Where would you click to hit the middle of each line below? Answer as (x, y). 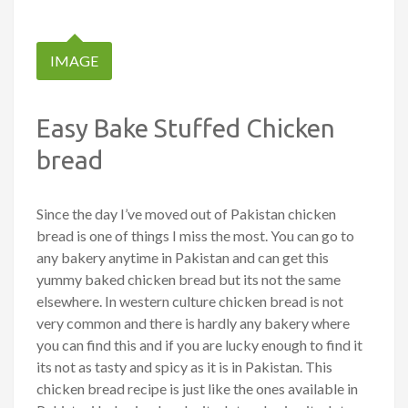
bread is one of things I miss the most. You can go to (195, 236)
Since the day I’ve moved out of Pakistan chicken (186, 214)
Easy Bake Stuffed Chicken (186, 128)
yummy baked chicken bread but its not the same (189, 280)
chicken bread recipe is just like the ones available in (197, 389)
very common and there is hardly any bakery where (193, 323)
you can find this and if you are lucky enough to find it (199, 345)
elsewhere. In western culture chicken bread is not (190, 301)
